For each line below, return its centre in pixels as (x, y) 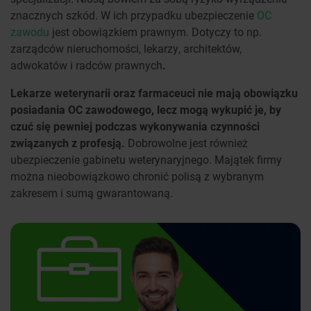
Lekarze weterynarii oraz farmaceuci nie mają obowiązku (154, 93)
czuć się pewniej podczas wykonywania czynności (135, 126)
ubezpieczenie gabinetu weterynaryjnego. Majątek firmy (146, 160)
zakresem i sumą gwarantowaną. (92, 193)
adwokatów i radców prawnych (86, 65)
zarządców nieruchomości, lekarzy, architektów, (126, 49)
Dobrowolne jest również (188, 143)
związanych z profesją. (69, 143)
